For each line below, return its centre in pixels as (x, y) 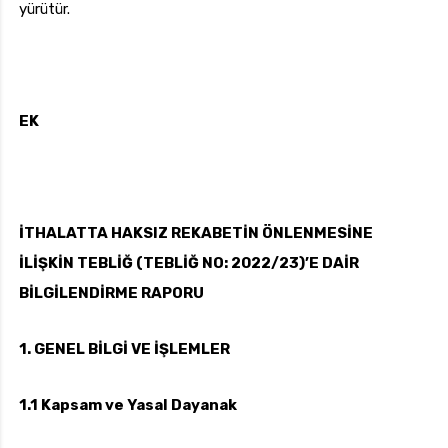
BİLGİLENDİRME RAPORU (111, 293)
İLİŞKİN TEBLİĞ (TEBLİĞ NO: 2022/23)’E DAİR (189, 263)
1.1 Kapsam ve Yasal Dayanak (128, 405)
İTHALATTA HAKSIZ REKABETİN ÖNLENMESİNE (196, 233)
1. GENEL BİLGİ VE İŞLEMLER (124, 349)
